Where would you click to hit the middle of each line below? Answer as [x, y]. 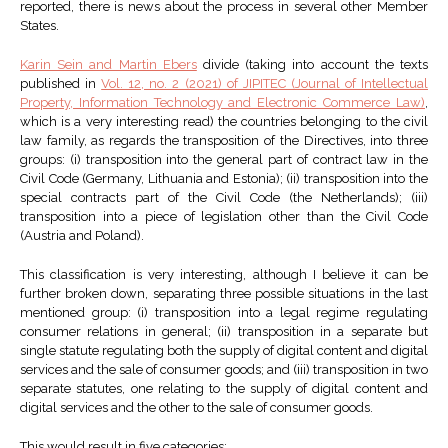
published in [61, 84]
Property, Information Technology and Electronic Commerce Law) [222, 103]
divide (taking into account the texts [312, 65]
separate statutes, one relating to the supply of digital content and [224, 389]
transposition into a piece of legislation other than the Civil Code [224, 217]
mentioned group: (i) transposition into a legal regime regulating [224, 313]
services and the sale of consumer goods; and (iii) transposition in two [224, 370]
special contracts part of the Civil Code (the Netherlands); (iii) [224, 198]
